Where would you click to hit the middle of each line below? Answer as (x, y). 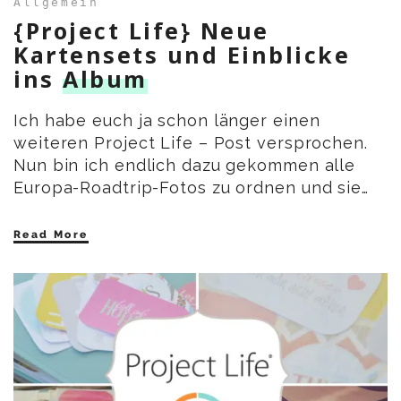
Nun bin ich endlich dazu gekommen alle (185, 165)
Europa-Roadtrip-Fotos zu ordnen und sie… (191, 187)
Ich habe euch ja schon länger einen (167, 120)
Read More (51, 234)
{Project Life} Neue (141, 30)
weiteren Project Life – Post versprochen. (191, 142)
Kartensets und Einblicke (182, 54)
